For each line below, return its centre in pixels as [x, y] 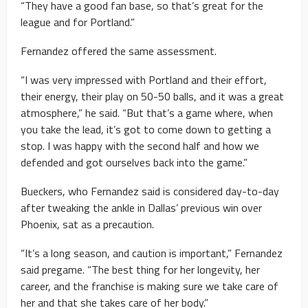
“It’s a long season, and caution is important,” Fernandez [152, 253]
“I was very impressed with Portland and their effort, [144, 79]
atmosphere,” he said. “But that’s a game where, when [147, 112]
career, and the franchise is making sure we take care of [150, 286]
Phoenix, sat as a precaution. [87, 224]
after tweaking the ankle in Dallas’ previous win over [141, 207]
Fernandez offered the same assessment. [119, 51]
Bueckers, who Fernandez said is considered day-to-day [150, 191]
